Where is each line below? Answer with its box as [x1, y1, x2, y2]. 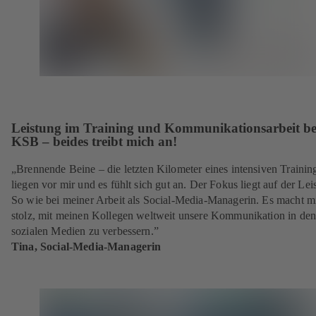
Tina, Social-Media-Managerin [11, 241, 162, 253]
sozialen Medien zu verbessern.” [11, 225, 159, 238]
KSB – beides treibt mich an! [11, 134, 177, 149]
